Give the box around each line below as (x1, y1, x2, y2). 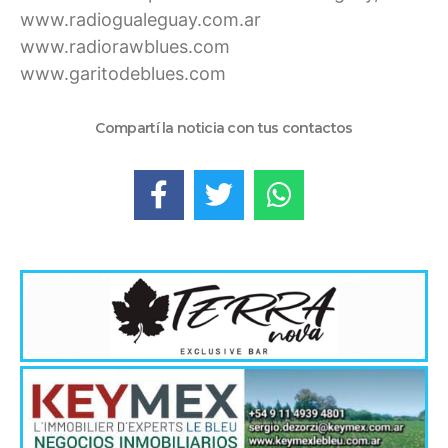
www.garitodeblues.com (20, 62, 226, 84)
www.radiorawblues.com (20, 35, 230, 57)
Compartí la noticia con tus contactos (95, 119, 353, 138)
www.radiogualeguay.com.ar (20, 8, 261, 30)
